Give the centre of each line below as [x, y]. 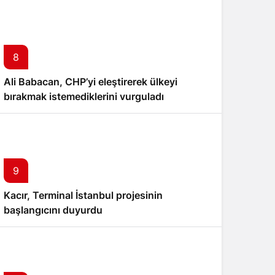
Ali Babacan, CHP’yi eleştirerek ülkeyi [91, 82]
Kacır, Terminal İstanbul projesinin [83, 195]
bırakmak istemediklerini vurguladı [84, 96]
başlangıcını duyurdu [53, 210]
